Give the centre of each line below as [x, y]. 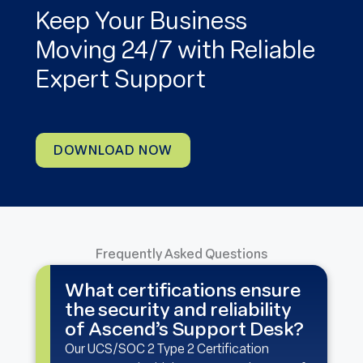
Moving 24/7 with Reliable [175, 52]
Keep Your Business [141, 23]
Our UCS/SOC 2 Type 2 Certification [167, 350]
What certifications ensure [183, 292]
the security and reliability [178, 312]
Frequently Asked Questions [181, 255]
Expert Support [121, 81]
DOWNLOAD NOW [113, 151]
